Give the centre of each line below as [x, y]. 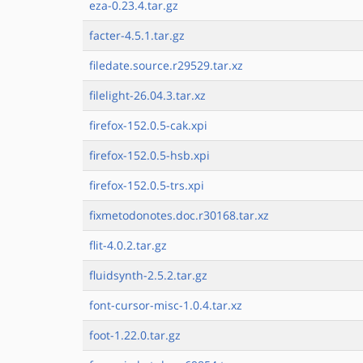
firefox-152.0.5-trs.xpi [147, 185]
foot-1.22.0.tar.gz [135, 335]
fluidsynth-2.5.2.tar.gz [148, 275]
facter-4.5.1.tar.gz [137, 35]
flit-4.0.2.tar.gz [128, 245]
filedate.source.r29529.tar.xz [166, 65]
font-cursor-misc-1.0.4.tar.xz [166, 305]
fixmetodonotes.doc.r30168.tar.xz [179, 215]
